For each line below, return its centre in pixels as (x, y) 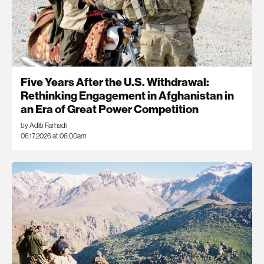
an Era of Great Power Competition (110, 109)
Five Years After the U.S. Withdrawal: (115, 82)
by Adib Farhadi (44, 125)
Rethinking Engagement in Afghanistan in (127, 95)
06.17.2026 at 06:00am (54, 136)
